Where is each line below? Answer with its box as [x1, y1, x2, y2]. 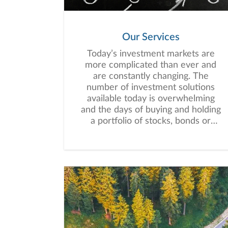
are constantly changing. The [93, 72, 209, 81]
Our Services [122, 32, 180, 42]
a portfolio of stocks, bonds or [91, 117, 211, 126]
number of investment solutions [87, 83, 215, 92]
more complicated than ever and [85, 61, 216, 70]
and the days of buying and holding [80, 105, 221, 115]
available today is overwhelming [87, 94, 215, 103]
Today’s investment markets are [87, 49, 215, 59]
